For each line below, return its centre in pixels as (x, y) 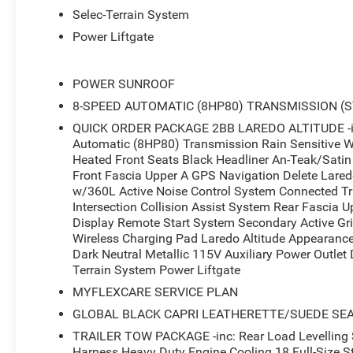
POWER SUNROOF (124, 84)
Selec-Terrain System (131, 14)
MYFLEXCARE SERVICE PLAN (156, 292)
